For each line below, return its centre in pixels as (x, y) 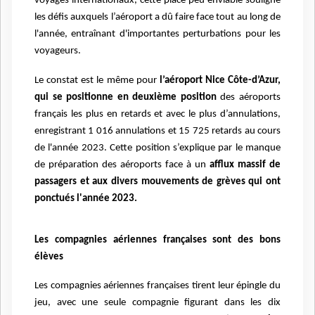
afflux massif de (245, 165)
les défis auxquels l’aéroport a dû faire (116, 18)
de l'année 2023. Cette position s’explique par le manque (157, 148)
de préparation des (77, 165)
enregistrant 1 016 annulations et (107, 131)
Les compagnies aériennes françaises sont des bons (157, 240)
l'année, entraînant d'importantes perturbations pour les (157, 34)
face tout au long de (239, 18)
